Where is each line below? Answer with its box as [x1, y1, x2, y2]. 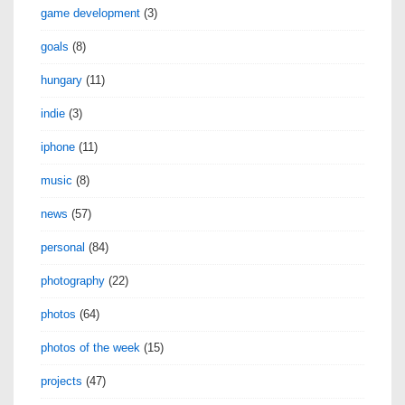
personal [41, 240, 85, 254]
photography [41, 273, 105, 287]
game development [41, 5, 140, 20]
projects [41, 373, 82, 388]
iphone [41, 139, 75, 154]
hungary [41, 72, 82, 87]
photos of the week [41, 340, 140, 354]
